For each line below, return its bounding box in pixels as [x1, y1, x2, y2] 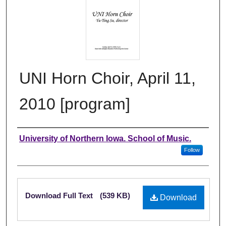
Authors [17, 131, 59, 145]
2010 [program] [19, 94, 130, 113]
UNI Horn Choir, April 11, [19, 69, 196, 87]
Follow [184, 146, 200, 153]
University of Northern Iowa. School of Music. [19, 134, 191, 143]
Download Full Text [25, 191, 95, 200]
